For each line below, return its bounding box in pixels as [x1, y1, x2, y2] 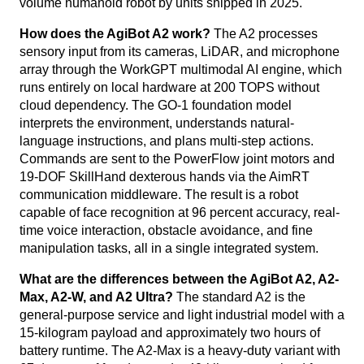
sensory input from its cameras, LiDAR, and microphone [19, 45, 340, 58]
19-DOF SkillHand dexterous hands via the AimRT [19, 170, 310, 184]
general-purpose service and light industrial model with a [19, 308, 344, 322]
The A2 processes [210, 27, 318, 41]
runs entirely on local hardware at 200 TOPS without [19, 80, 319, 94]
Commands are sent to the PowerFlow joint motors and [19, 152, 335, 166]
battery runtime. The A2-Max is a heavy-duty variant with [19, 344, 340, 357]
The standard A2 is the [173, 290, 305, 304]
